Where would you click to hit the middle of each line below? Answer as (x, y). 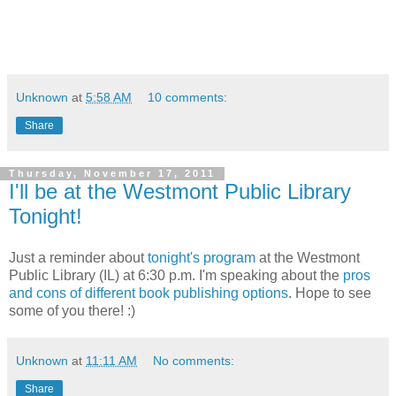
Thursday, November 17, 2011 (112, 174)
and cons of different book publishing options (148, 293)
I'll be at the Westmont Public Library (180, 191)
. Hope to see (330, 293)
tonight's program (202, 258)
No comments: (194, 361)
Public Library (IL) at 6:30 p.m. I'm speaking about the (176, 276)
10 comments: (188, 97)
